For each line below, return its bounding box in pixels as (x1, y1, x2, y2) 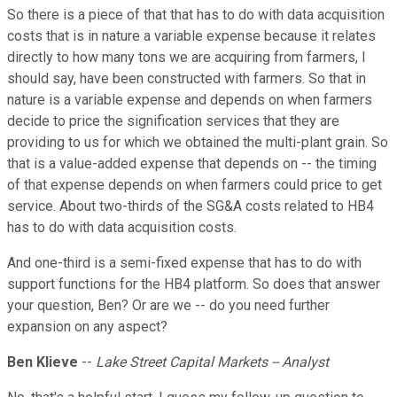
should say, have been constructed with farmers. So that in (7, 70, 366, 88)
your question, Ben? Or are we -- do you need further (7, 297, 330, 315)
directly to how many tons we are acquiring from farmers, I (7, 49, 366, 66)
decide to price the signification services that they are (7, 113, 339, 130)
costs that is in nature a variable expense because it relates (7, 27, 376, 45)
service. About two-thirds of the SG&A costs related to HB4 (7, 198, 374, 215)
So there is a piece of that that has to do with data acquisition (7, 6, 385, 24)
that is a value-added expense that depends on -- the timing (7, 155, 377, 173)
